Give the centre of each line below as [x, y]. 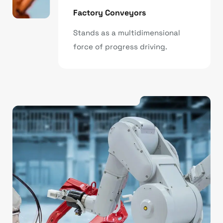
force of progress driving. [120, 47]
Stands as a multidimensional [127, 33]
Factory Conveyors [110, 13]
